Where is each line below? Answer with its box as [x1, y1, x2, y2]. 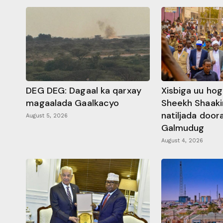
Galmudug [161, 121, 205, 134]
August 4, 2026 [161, 137, 203, 144]
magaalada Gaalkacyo [26, 97, 119, 109]
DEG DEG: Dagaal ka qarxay [26, 84, 141, 97]
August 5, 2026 [26, 112, 68, 119]
